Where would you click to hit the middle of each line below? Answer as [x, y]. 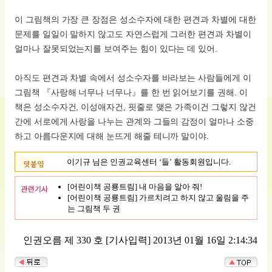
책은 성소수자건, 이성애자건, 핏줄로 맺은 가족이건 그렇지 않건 [135, 107]
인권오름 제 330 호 [64, 240]
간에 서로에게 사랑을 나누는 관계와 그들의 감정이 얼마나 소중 [134, 122]
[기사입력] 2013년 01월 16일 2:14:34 [182, 240]
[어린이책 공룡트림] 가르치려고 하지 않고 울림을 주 [158, 197]
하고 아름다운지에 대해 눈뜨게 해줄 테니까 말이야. [112, 136]
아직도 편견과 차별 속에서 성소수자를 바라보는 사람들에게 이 [133, 78]
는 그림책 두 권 [94, 208]
